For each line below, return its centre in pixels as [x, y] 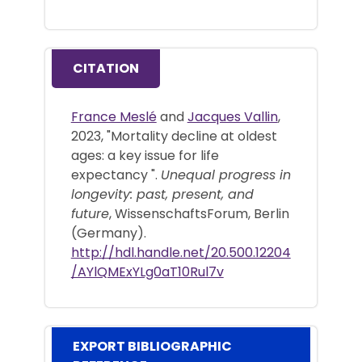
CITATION [105, 68]
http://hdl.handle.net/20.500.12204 [181, 252]
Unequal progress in [225, 175]
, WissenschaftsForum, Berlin [199, 213]
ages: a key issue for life [145, 155]
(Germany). [108, 233]
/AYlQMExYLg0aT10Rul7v [147, 271]
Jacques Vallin [232, 116]
